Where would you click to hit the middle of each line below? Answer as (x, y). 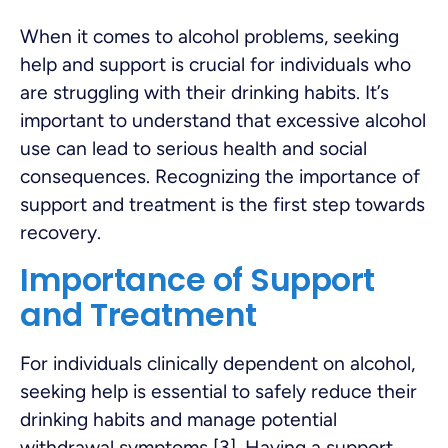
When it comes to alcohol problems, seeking (209, 36)
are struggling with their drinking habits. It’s (204, 92)
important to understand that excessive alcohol (223, 120)
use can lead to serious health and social (193, 148)
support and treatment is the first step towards (222, 204)
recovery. (60, 232)
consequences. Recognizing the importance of (220, 176)
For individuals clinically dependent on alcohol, (217, 364)
